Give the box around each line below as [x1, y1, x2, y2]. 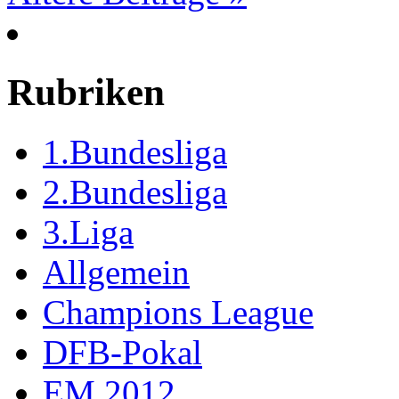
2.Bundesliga [43, 173, 227, 212]
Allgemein [43, 253, 190, 292]
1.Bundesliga [43, 133, 227, 172]
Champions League [43, 293, 313, 332]
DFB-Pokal [43, 333, 202, 372]
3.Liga [43, 213, 134, 252]
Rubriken [7, 71, 165, 114]
